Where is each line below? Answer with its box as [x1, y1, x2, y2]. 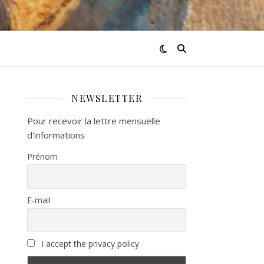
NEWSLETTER [71, 92, 142, 104]
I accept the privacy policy [38, 238, 139, 249]
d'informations [27, 129, 85, 141]
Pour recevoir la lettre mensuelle [27, 115, 160, 127]
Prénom [27, 151, 58, 162]
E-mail [27, 194, 51, 206]
